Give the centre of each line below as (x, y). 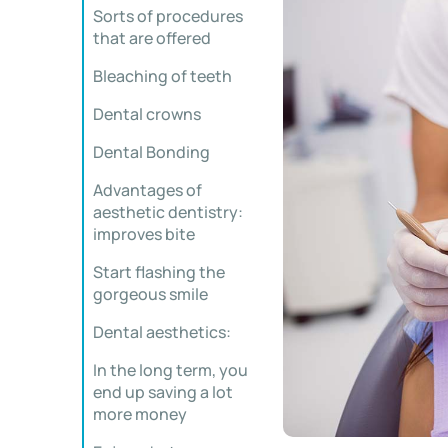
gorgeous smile (150, 294)
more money (140, 414)
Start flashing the (159, 272)
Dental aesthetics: (162, 332)
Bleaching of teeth (162, 76)
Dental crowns (147, 114)
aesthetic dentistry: (168, 212)
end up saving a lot (163, 392)
